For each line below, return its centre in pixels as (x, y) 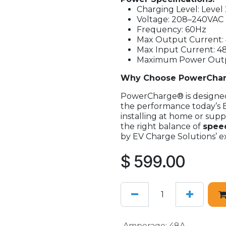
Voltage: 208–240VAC (180, 19)
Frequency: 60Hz (172, 30)
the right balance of (162, 126)
